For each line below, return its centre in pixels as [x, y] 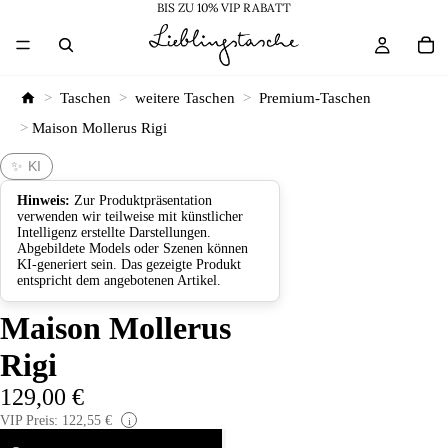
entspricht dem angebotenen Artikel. [119, 280]
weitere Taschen [185, 97]
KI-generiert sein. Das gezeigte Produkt [129, 264]
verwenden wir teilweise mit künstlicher [130, 216]
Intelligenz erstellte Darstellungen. [114, 232]
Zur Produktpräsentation [141, 200]
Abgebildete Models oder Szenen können [132, 248]
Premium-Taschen [315, 97]
